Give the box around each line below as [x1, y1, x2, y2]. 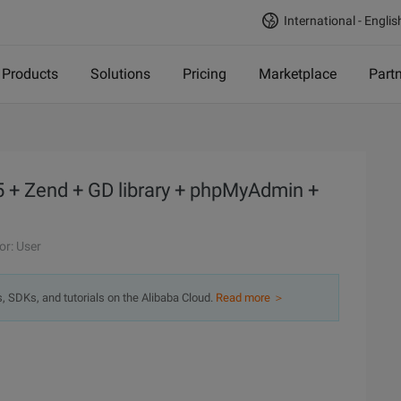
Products [2, 65, 58, 82]
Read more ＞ [216, 291, 285, 304]
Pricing [183, 65, 226, 82]
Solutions [90, 65, 150, 82]
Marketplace [259, 65, 337, 82]
